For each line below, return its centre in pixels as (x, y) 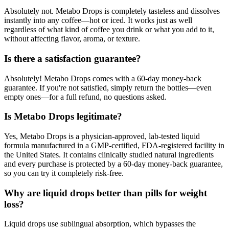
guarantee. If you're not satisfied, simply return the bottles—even (108, 87)
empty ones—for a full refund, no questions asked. (85, 97)
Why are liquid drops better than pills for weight (106, 193)
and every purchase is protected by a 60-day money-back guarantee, (113, 164)
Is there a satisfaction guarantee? (73, 58)
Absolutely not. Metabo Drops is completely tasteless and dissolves (112, 11)
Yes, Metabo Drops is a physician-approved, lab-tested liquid (102, 136)
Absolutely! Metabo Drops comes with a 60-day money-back (103, 78)
